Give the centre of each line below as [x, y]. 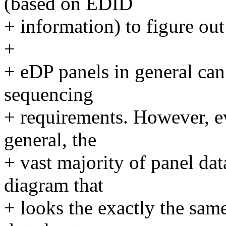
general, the [50, 140]
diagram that [54, 185]
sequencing [49, 94]
